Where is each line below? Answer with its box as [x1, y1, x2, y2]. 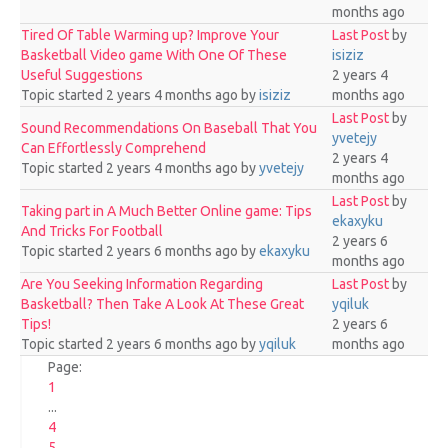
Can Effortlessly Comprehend [21, 140, 206, 156]
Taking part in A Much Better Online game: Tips [21, 203, 312, 219]
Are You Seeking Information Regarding [21, 276, 263, 292]
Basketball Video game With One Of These [21, 47, 287, 63]
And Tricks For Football [21, 223, 163, 239]
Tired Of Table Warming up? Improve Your [21, 27, 279, 43]
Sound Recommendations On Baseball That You [21, 120, 317, 136]
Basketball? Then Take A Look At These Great [21, 296, 304, 312]
